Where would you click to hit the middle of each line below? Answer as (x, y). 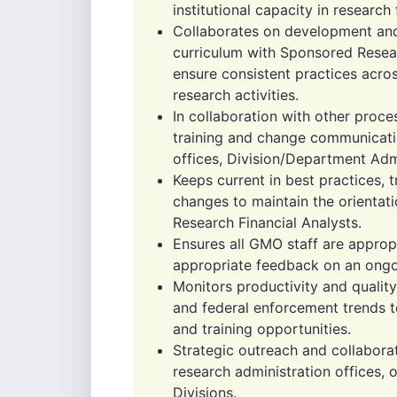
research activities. (236, 95)
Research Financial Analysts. (267, 222)
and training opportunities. (262, 329)
